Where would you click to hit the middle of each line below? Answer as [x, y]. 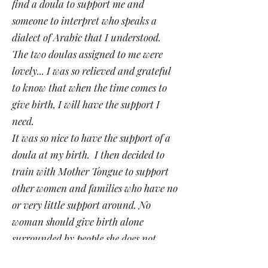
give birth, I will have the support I [86, 104]
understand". [39, 255]
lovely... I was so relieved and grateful [92, 71]
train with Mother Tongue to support [90, 171]
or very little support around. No [81, 205]
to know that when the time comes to [89, 87]
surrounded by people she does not [84, 238]
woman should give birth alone [78, 221]
